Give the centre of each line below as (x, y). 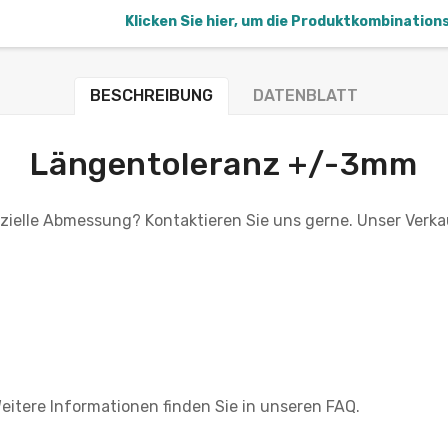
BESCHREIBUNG (151, 95)
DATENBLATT (305, 95)
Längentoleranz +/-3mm (224, 163)
